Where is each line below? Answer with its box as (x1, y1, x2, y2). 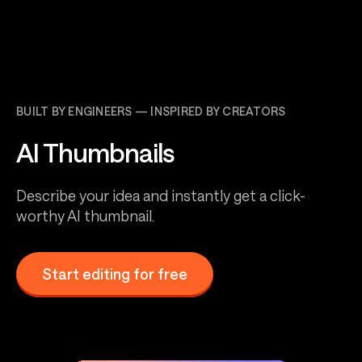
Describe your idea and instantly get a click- (16, 187, 305, 204)
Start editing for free (42, 264, 187, 283)
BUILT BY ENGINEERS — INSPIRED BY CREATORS (16, 104, 286, 118)
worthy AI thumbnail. (16, 207, 154, 225)
